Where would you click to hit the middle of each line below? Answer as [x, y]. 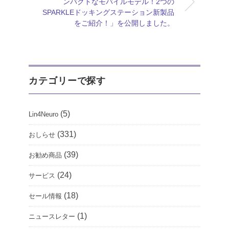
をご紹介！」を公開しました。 [124, 23]
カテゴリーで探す [67, 81]
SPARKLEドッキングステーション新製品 [108, 13]
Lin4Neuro [43, 114]
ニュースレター [52, 217]
